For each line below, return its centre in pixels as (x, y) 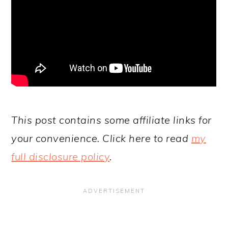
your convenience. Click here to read (101, 138)
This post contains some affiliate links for (111, 120)
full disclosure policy (61, 156)
